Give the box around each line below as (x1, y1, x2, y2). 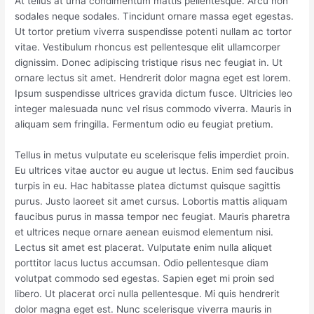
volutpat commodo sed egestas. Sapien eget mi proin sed (15, 272, 275, 284)
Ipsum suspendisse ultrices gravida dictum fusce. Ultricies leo (15, 87, 293, 99)
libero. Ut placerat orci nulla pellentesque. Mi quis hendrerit (15, 287, 280, 299)
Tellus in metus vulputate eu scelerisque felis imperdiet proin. (15, 149, 290, 161)
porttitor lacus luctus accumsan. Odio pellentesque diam (15, 257, 269, 268)
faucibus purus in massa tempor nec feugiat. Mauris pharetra (15, 210, 291, 222)
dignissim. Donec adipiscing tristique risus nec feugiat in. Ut (15, 56, 283, 68)
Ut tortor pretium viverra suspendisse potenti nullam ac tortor (15, 25, 292, 37)
